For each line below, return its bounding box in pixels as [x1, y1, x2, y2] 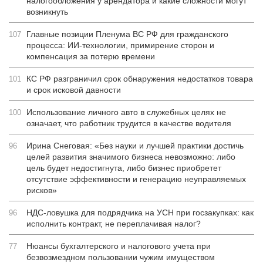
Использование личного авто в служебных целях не [26, 107, 226, 117]
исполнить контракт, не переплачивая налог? [26, 219, 201, 228]
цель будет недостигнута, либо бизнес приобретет [26, 163, 221, 173]
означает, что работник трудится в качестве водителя [26, 119, 231, 128]
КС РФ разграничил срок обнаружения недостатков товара [26, 74, 253, 83]
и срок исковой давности [26, 85, 121, 95]
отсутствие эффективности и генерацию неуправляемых [26, 174, 246, 184]
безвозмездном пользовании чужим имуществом [26, 252, 215, 262]
